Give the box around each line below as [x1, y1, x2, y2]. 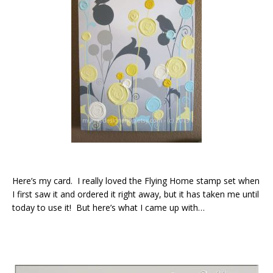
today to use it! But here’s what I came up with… [12, 201, 205, 213]
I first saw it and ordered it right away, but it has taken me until [12, 188, 259, 200]
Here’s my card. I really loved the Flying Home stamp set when [12, 174, 260, 186]
